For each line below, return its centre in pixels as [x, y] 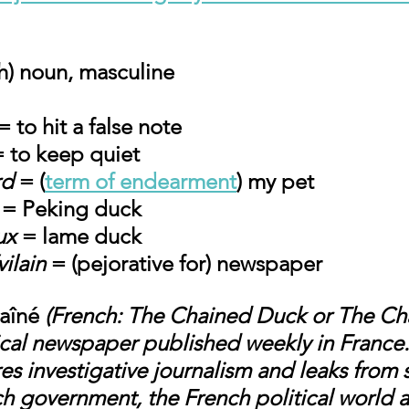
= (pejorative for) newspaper [184, 263]
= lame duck [79, 236]
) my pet [275, 181]
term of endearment [141, 181]
